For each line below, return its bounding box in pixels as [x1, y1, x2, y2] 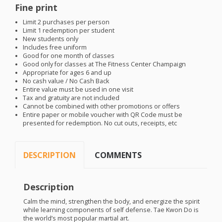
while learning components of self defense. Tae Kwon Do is [23, 205, 199, 214]
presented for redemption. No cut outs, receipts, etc [23, 119, 177, 128]
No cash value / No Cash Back [23, 77, 110, 86]
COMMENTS [95, 149, 142, 161]
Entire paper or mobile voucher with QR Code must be [23, 111, 183, 119]
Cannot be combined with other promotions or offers [23, 102, 180, 111]
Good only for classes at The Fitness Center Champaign [23, 60, 186, 69]
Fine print [15, 1, 57, 14]
